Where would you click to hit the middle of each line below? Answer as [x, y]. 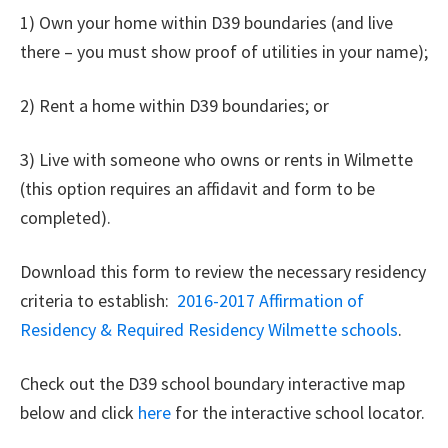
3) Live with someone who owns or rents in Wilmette [216, 159]
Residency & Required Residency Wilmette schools [209, 329]
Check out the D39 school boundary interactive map [212, 383]
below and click [79, 412]
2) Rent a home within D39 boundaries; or [174, 105]
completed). [65, 217]
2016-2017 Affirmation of [270, 300]
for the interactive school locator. [298, 412]
